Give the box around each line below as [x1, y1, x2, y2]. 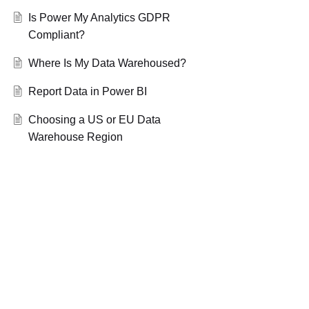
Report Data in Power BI [28, 86, 147, 98]
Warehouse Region [28, 131, 123, 143]
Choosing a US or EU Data [28, 114, 161, 126]
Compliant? [28, 29, 85, 41]
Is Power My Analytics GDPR [28, 12, 170, 24]
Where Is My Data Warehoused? [28, 57, 186, 70]
